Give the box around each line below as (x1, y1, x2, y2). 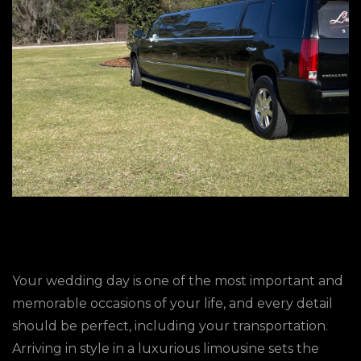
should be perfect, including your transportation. (12, 318, 328, 334)
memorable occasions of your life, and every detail (12, 296, 333, 311)
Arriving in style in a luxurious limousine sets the (12, 341, 319, 356)
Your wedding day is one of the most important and (12, 273, 343, 288)
